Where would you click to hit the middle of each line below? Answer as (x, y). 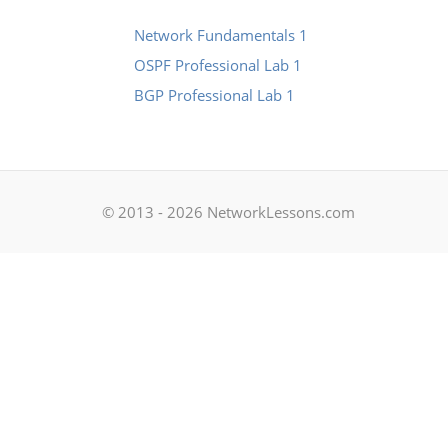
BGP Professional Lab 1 (214, 95)
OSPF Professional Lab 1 (218, 65)
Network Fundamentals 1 (221, 35)
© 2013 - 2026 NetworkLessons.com (228, 212)
